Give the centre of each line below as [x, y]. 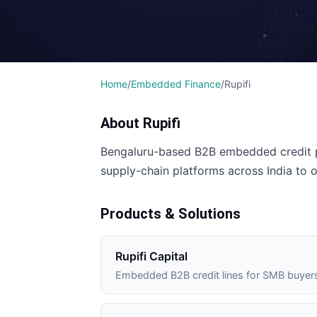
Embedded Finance [176, 84]
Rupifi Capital [151, 256]
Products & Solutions [171, 214]
